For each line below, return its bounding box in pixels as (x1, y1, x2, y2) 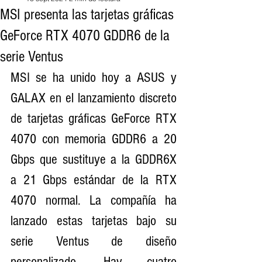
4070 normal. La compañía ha (11, 192, 177, 208)
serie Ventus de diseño (11, 233, 177, 249)
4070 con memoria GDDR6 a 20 (11, 131, 177, 147)
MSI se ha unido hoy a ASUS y (11, 70, 177, 85)
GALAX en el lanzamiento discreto (11, 90, 177, 106)
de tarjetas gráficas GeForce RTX (11, 111, 177, 126)
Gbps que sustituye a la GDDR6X (11, 151, 177, 167)
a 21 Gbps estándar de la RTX (11, 172, 177, 188)
